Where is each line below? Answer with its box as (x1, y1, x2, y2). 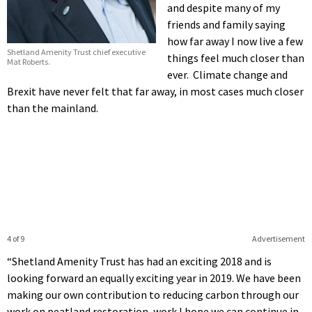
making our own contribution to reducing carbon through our (7, 287, 299, 302)
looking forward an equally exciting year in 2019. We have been (7, 270, 301, 285)
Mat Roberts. (7, 56, 50, 67)
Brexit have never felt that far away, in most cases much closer (7, 84, 304, 98)
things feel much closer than (167, 50, 304, 65)
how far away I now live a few (167, 33, 303, 48)
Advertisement (251, 233, 305, 244)
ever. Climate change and (167, 67, 288, 81)
